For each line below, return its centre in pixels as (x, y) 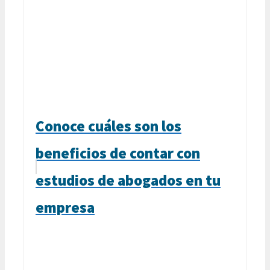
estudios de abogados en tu (128, 180)
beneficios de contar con (118, 153)
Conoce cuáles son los (108, 126)
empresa (65, 207)
